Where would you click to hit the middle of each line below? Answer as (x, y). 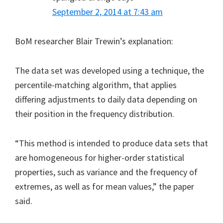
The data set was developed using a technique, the (110, 70)
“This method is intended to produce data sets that (111, 143)
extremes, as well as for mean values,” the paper (105, 186)
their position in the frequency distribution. (95, 113)
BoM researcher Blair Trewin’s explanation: (94, 41)
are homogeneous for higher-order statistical (100, 157)
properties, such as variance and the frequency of (106, 172)
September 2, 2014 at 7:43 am (108, 11)
